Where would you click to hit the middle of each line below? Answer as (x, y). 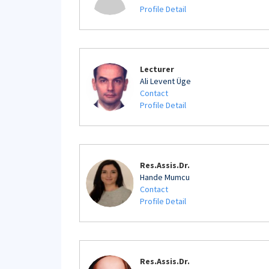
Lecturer (157, 69)
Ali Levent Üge (165, 81)
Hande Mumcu (165, 177)
